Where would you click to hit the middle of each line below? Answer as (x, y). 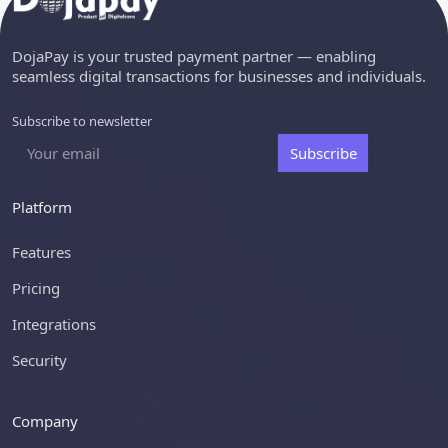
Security (39, 359)
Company (45, 420)
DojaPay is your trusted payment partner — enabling (194, 56)
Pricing (36, 287)
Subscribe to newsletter (82, 121)
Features (41, 251)
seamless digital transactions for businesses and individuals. (219, 76)
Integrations (54, 323)
